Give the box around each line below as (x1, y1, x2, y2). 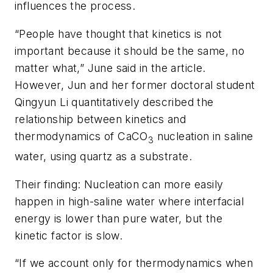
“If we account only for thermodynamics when (15, 257, 253, 270)
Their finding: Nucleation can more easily (15, 177, 224, 191)
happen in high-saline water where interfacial (15, 194, 244, 208)
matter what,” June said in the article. (15, 61, 206, 74)
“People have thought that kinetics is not (15, 27, 222, 40)
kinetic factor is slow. (15, 229, 123, 242)
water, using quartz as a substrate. (15, 150, 192, 163)
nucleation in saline (154, 129, 253, 143)
